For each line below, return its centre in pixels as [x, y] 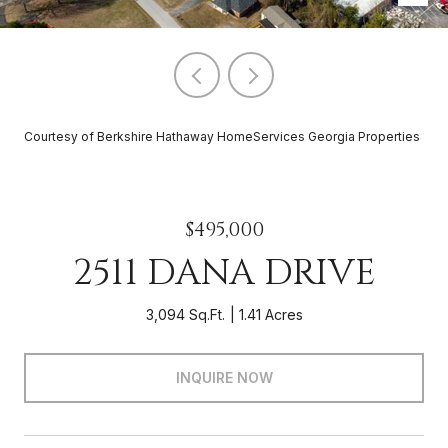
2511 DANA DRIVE [224, 273]
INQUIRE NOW [224, 377]
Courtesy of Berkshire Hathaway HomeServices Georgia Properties [222, 136]
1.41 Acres [270, 314]
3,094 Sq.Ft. [185, 314]
